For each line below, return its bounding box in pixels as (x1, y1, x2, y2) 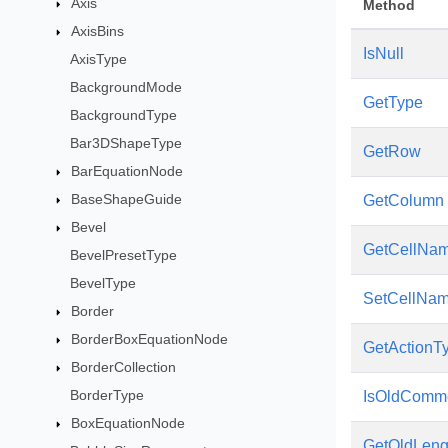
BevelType (69, 275, 136, 291)
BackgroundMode (69, 79, 182, 95)
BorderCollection (70, 359, 176, 375)
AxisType (69, 51, 127, 67)
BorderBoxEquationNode (70, 331, 228, 347)
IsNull (363, 45, 404, 62)
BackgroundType (69, 107, 177, 123)
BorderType (69, 387, 144, 403)
